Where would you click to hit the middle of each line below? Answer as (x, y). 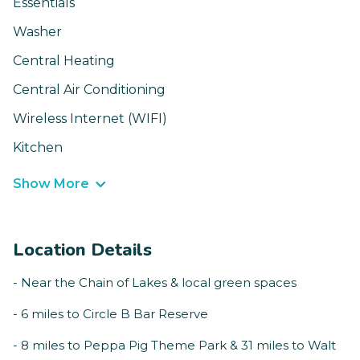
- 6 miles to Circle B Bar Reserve (110, 314)
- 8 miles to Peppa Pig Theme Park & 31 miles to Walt (174, 346)
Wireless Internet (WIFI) (90, 119)
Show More (51, 184)
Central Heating (64, 61)
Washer (37, 32)
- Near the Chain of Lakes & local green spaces (155, 283)
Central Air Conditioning (89, 90)
